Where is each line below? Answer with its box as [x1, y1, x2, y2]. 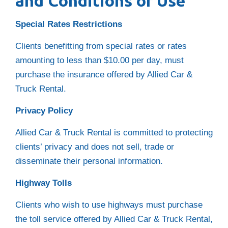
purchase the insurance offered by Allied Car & [15, 70, 192, 79]
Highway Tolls [15, 178, 72, 188]
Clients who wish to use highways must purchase [15, 200, 203, 210]
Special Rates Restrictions [15, 19, 122, 29]
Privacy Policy [15, 106, 73, 116]
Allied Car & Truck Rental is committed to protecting [15, 128, 213, 137]
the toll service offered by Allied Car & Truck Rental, [15, 214, 213, 224]
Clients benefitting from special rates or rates [15, 41, 187, 51]
